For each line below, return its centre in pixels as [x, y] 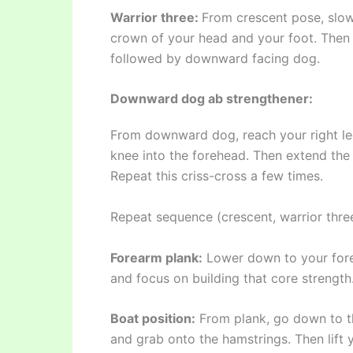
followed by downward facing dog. [215, 58]
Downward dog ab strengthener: [212, 99]
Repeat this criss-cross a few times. [217, 176]
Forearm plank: [156, 257]
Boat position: [153, 319]
